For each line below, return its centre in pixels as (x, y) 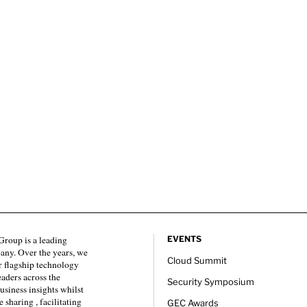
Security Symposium (211, 281)
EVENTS (184, 238)
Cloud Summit (197, 260)
